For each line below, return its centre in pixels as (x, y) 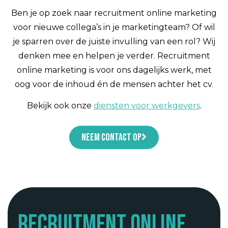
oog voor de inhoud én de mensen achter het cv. (114, 84)
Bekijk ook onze (60, 106)
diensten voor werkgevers (147, 106)
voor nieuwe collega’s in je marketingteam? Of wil (114, 27)
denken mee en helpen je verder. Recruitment (114, 55)
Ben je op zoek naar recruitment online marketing (114, 13)
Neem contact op (111, 137)
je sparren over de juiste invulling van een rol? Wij (114, 41)
